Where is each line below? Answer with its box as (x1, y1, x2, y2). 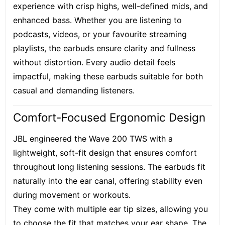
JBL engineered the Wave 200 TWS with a (13, 134, 173, 144)
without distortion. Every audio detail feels (13, 57, 175, 67)
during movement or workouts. (13, 190, 131, 200)
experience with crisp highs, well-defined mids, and (13, 1, 208, 11)
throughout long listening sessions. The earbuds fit (13, 162, 205, 172)
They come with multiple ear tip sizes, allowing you (13, 204, 208, 214)
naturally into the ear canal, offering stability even (13, 176, 202, 186)
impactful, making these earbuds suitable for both (13, 71, 203, 81)
